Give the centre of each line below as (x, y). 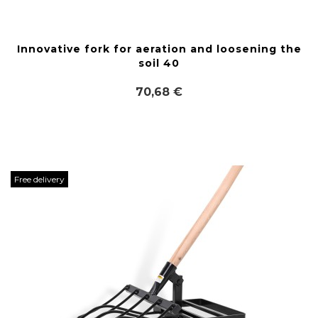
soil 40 (159, 63)
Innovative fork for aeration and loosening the (159, 49)
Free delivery (39, 179)
